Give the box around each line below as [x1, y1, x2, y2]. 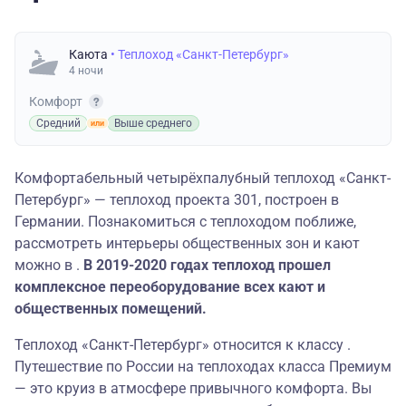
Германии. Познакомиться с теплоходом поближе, [14, 213, 356, 231]
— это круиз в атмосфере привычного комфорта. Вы [14, 380, 372, 398]
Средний [36, 117, 81, 130]
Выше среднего [114, 117, 192, 130]
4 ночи [69, 64, 103, 78]
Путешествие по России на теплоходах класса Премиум [14, 358, 391, 376]
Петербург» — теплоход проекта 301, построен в [14, 191, 339, 209]
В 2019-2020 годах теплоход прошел [83, 256, 331, 275]
